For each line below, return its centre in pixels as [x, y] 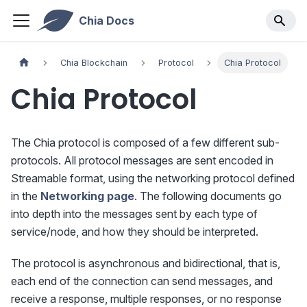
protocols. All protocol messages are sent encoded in [142, 161]
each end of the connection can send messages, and [142, 281]
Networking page [87, 196]
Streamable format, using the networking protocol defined [153, 179]
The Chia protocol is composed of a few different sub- [145, 143]
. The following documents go [208, 196]
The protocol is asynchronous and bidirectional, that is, [146, 263]
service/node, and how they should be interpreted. [135, 232]
